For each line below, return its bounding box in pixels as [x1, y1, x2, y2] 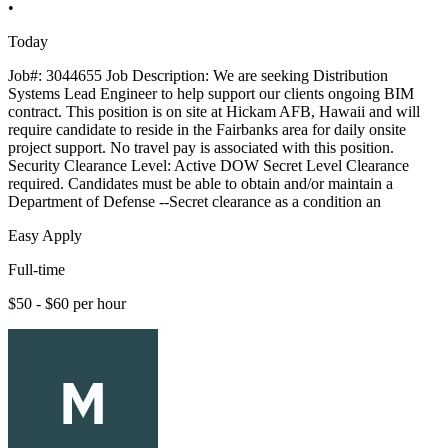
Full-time [8, 261, 65, 279]
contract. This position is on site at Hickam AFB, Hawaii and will [8, 103, 420, 121]
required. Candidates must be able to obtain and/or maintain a [8, 175, 393, 193]
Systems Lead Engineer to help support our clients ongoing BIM [8, 85, 414, 103]
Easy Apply [8, 227, 82, 245]
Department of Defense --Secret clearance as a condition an [8, 193, 381, 211]
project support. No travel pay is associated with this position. [8, 139, 394, 157]
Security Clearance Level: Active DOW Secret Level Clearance [8, 157, 409, 175]
